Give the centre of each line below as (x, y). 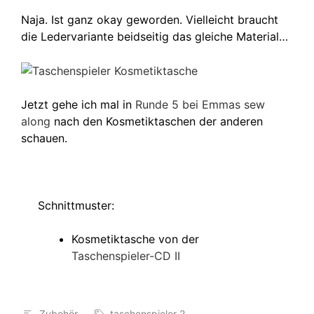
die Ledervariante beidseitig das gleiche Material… (155, 36)
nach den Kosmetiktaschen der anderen (157, 122)
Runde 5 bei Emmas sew (200, 105)
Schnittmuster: (76, 206)
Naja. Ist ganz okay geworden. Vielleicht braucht (150, 19)
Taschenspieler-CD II (126, 256)
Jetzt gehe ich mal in (78, 105)
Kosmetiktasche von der (135, 239)
